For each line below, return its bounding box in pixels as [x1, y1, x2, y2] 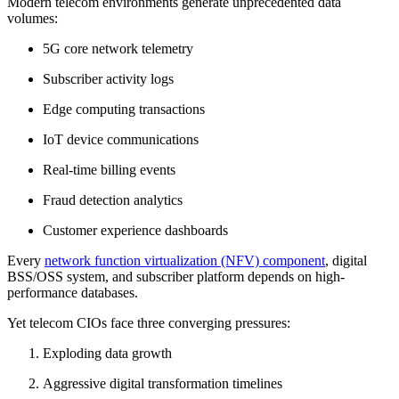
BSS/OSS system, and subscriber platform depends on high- [7, 269, 345, 285]
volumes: [7, 11, 58, 27]
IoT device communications [43, 132, 199, 148]
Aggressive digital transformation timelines [43, 376, 282, 392]
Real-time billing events [43, 162, 175, 178]
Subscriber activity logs [43, 71, 174, 87]
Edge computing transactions [43, 102, 205, 118]
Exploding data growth [43, 346, 172, 362]
